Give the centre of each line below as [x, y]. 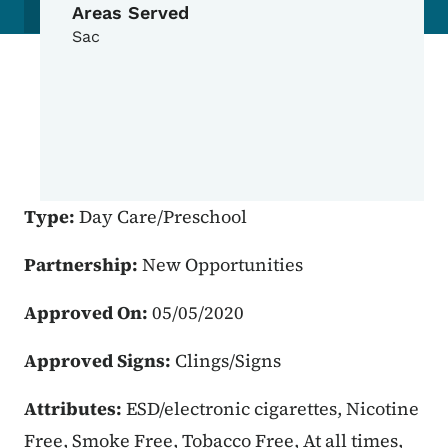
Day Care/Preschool [163, 217]
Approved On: [88, 313]
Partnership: [83, 265]
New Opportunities [222, 265]
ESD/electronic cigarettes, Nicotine [272, 409]
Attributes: [75, 409]
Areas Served [130, 13]
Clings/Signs [228, 361]
